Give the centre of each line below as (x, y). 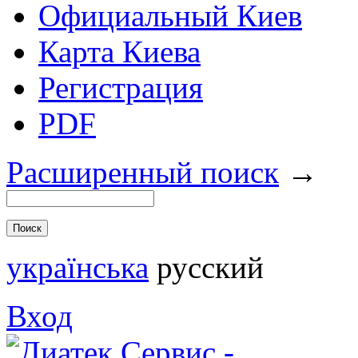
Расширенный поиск (143, 172)
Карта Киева (119, 52)
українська (78, 267)
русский (210, 267)
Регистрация (121, 88)
